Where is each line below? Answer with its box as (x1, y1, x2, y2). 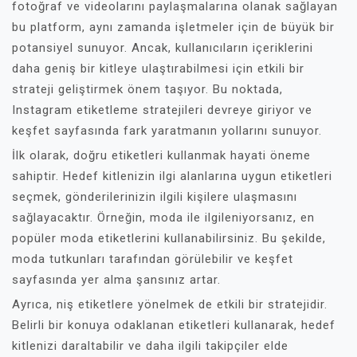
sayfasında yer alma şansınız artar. (12, 272, 221, 287)
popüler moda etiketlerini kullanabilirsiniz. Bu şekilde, (12, 230, 326, 245)
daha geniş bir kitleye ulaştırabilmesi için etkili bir (12, 61, 304, 76)
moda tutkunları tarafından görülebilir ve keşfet (12, 251, 293, 266)
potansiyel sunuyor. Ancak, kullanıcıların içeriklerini (12, 40, 313, 55)
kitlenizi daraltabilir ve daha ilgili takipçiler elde (12, 338, 288, 353)
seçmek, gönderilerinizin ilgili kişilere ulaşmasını (12, 189, 297, 204)
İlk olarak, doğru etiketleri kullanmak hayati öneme (12, 147, 311, 163)
